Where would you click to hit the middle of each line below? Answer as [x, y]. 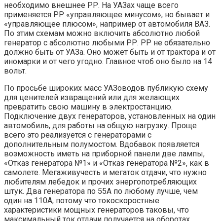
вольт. [15, 71]
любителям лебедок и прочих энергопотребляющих [100, 182]
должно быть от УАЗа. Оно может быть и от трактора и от [110, 52]
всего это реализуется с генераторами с [78, 135]
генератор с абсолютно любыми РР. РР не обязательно [107, 42]
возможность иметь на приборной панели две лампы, [104, 153]
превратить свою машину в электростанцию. [88, 107]
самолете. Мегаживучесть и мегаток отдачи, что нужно [105, 172]
